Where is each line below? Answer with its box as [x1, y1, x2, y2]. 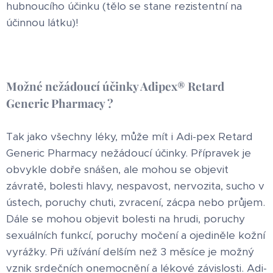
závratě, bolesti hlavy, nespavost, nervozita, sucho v [6, 179, 264, 193]
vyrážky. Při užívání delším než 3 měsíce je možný [6, 244, 254, 258]
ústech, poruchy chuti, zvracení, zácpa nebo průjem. [6, 195, 265, 209]
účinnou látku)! [6, 15, 79, 29]
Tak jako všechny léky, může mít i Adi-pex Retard [6, 129, 253, 143]
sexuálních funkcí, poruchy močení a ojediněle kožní [6, 228, 265, 242]
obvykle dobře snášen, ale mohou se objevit [6, 162, 229, 176]
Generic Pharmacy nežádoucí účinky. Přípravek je [6, 146, 251, 160]
